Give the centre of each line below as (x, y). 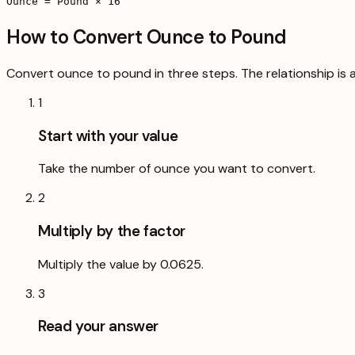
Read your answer (99, 326)
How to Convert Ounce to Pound (147, 36)
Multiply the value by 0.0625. (121, 264)
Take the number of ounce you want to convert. (177, 169)
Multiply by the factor (112, 231)
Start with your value (108, 136)
